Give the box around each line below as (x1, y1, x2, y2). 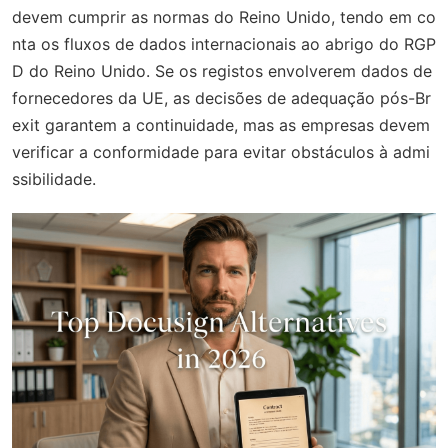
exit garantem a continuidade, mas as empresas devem (12, 115, 430, 135)
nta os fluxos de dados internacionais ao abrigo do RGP (12, 34, 436, 54)
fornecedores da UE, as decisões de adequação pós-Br (12, 88, 431, 108)
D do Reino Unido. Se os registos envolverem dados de (12, 61, 432, 81)
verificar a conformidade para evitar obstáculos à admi (12, 142, 430, 162)
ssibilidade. (12, 169, 96, 189)
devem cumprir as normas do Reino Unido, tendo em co (12, 7, 436, 27)
